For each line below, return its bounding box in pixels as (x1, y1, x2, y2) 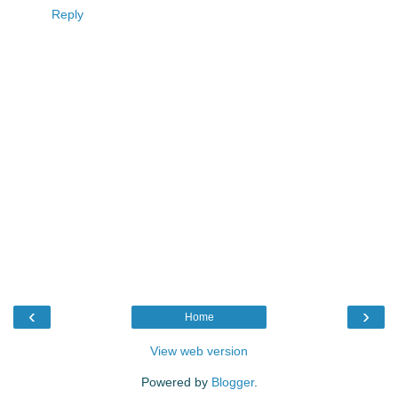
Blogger (211, 374, 254, 389)
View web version (150, 343, 248, 358)
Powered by (140, 374, 211, 389)
